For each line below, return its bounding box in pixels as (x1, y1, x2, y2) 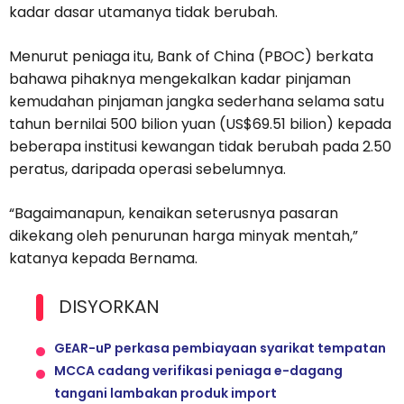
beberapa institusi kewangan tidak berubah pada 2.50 (9, 136, 391, 158)
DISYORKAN (59, 294, 160, 320)
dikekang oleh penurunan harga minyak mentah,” (9, 225, 358, 247)
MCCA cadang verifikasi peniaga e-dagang (54, 362, 343, 381)
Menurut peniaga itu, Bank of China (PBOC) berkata (9, 46, 373, 68)
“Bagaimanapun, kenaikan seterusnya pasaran (9, 203, 338, 225)
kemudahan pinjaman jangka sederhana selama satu (9, 91, 384, 113)
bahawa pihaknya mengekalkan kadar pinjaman (9, 69, 351, 90)
